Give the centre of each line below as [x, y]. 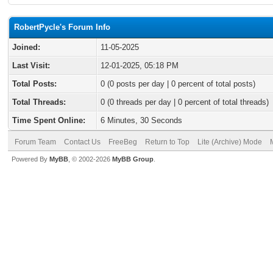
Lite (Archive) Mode [230, 142]
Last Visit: [31, 66]
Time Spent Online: [49, 120]
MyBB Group [133, 159]
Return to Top [167, 142]
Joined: [26, 47]
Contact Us [82, 142]
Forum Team [35, 142]
